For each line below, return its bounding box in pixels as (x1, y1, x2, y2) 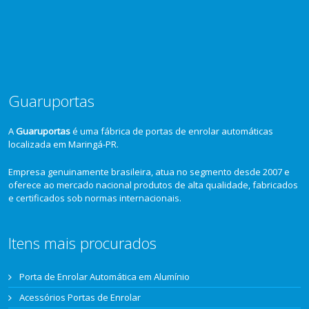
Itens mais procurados (8, 232, 157, 253)
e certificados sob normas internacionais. (8, 192, 182, 205)
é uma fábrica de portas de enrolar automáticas (70, 125, 274, 138)
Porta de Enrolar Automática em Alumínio (19, 270, 190, 283)
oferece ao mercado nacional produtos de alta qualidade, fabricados (8, 179, 299, 192)
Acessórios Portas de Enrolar (19, 290, 141, 303)
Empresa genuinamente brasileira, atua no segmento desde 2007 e (8, 166, 290, 179)
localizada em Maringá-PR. (8, 138, 119, 151)
